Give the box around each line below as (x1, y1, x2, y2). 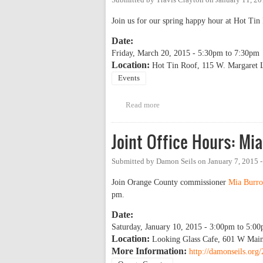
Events (118, 73, 140, 82)
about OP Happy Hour (159, 100, 230, 109)
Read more (125, 100, 160, 109)
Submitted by (112, 157, 156, 166)
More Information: (112, 245, 189, 257)
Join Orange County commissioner (112, 178, 228, 187)
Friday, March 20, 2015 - (112, 48, 198, 58)
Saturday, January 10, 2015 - (112, 222, 210, 232)
